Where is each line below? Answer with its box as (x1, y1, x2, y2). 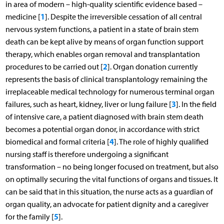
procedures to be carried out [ (5, 61, 103, 71)
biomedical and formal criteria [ (5, 136, 109, 146)
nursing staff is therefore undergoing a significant (5, 149, 168, 159)
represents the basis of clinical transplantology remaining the (5, 74, 207, 84)
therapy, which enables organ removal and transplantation (5, 49, 200, 59)
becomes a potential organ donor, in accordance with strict (5, 124, 199, 134)
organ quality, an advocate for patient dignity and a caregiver (5, 199, 208, 209)
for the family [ (5, 211, 54, 221)
